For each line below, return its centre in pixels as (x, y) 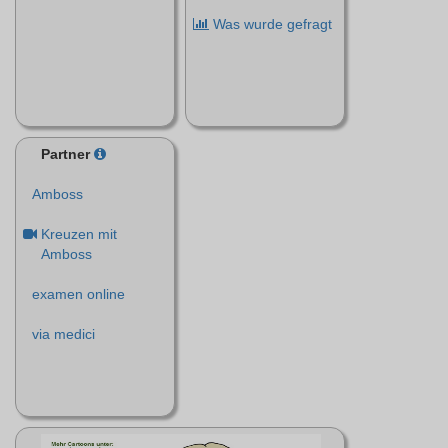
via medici (63, 334)
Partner (65, 154)
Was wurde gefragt (270, 24)
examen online (78, 294)
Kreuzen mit (77, 234)
